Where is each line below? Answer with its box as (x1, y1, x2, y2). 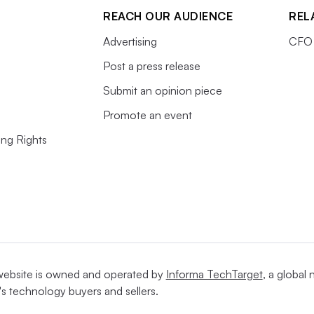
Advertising (103, 34, 157, 48)
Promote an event (103, 108, 192, 122)
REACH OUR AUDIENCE (103, 9, 233, 23)
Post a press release (103, 59, 200, 73)
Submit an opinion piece (103, 83, 222, 97)
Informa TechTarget (165, 267, 263, 281)
